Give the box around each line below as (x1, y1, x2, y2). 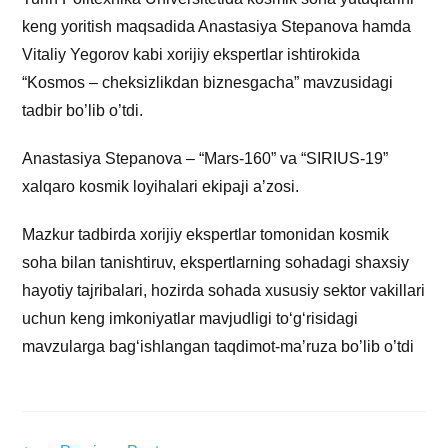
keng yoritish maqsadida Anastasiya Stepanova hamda (22, 18, 412, 36)
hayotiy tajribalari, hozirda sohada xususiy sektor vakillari (22, 282, 426, 300)
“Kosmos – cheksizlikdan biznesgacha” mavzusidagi (22, 74, 394, 92)
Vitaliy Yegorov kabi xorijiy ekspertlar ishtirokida (22, 46, 361, 64)
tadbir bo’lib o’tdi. (22, 102, 144, 120)
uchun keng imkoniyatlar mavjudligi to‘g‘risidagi (22, 310, 359, 328)
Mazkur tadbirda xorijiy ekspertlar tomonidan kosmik (22, 226, 390, 244)
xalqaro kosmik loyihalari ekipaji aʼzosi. (22, 178, 300, 196)
